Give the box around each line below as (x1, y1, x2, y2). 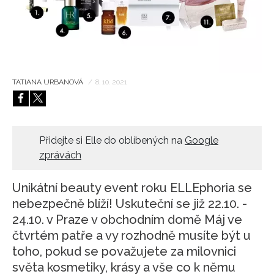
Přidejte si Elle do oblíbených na (39, 134, 185, 146)
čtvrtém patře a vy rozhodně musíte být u (12, 228, 251, 243)
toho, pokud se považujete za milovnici (12, 243, 236, 259)
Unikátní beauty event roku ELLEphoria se (12, 180, 252, 195)
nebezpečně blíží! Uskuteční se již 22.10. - (12, 196, 247, 211)
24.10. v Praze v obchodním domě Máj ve (12, 212, 242, 227)
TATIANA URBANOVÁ (12, 77, 85, 86)
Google (185, 134, 218, 146)
